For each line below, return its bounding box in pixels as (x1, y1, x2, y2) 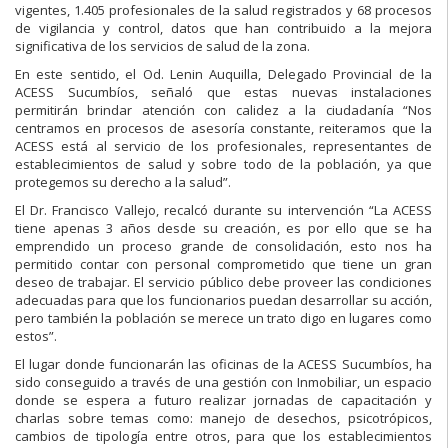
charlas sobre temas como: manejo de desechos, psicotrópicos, (15, 409, 432, 428)
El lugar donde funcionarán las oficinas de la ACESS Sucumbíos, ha (15, 355, 432, 374)
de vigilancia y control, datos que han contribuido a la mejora (15, 19, 432, 38)
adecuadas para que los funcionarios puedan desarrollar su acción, (15, 291, 432, 310)
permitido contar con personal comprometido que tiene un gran (15, 255, 432, 274)
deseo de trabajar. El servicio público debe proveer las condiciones (15, 273, 432, 292)
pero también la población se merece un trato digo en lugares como (15, 309, 432, 328)
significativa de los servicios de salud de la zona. (15, 37, 310, 56)
